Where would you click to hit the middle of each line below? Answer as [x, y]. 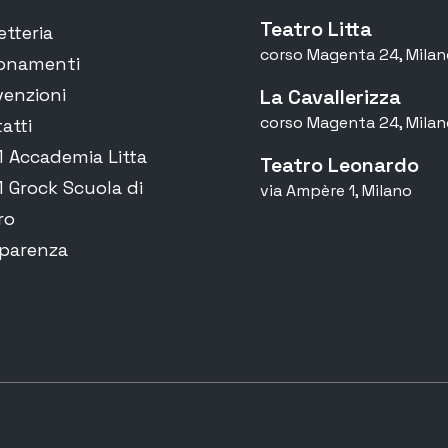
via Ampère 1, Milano [336, 190]
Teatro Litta [316, 29]
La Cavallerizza [330, 97]
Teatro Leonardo [339, 165]
